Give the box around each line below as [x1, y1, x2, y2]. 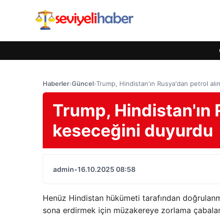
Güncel [72, 80, 94, 87]
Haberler [43, 80, 69, 87]
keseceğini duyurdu [53, 120, 213, 140]
